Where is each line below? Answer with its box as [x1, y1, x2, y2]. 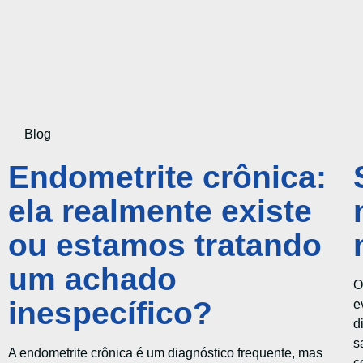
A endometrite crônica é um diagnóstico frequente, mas [8, 346, 322, 361]
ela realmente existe [8, 194, 312, 229]
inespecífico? [8, 296, 212, 331]
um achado [8, 262, 177, 297]
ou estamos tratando [8, 228, 322, 263]
